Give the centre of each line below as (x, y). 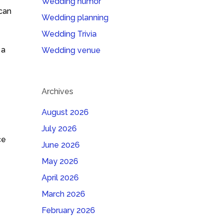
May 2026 (60, 161)
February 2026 (69, 210)
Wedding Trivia (69, 34)
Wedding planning (75, 18)
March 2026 (64, 194)
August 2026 (65, 112)
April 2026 (60, 178)
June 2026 (61, 145)
